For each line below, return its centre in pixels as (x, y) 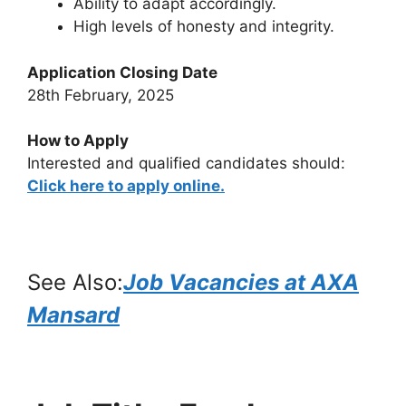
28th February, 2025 (101, 95)
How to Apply (78, 140)
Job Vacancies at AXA (241, 282)
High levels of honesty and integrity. (204, 26)
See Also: (75, 282)
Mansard (73, 315)
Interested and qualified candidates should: (186, 163)
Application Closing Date (122, 72)
